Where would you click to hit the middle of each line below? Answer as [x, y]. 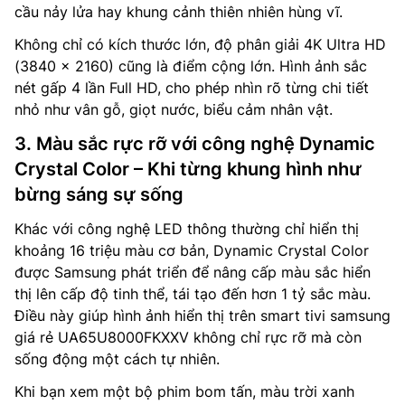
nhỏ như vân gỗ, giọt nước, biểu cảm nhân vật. [174, 110]
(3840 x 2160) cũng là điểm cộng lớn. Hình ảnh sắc [191, 66]
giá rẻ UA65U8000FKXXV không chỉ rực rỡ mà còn [188, 338]
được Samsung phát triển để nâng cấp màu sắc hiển [193, 273]
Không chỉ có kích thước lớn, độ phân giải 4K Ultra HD [200, 45]
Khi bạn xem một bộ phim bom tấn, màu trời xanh [184, 392]
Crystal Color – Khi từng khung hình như [188, 170]
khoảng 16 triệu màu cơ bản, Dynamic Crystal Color [192, 251]
